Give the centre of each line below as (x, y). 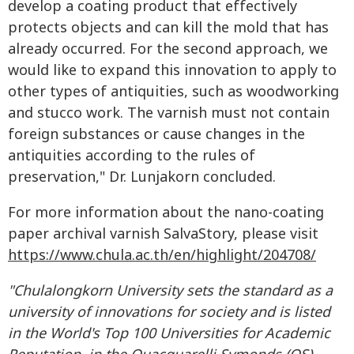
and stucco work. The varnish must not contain (169, 113)
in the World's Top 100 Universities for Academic (169, 333)
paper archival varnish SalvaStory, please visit (163, 234)
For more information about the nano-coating (166, 213)
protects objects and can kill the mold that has (168, 28)
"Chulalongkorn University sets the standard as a (170, 291)
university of (49, 312)
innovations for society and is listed (212, 312)
